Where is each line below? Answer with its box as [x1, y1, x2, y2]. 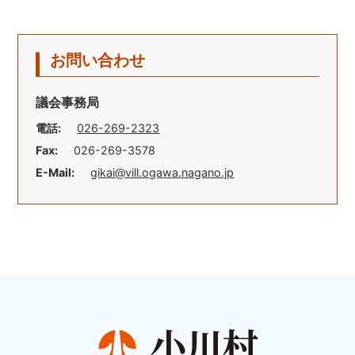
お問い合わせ [50, 51, 146, 70]
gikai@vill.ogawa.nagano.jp [90, 166, 235, 179]
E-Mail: [36, 166, 75, 179]
